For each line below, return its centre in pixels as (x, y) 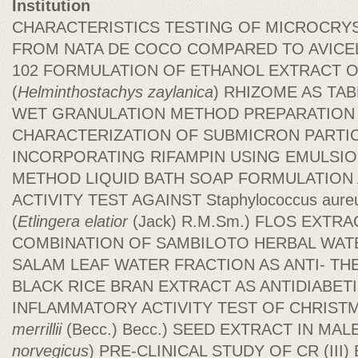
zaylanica (181, 92)
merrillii (37, 329)
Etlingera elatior (73, 221)
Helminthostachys (83, 92)
